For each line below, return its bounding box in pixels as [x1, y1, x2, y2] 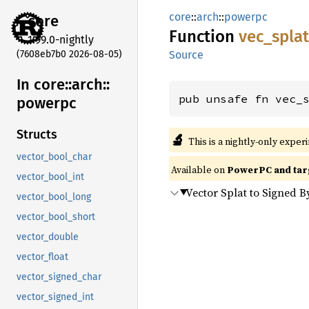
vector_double [17, 231, 79, 243]
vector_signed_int [17, 291, 94, 303]
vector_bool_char [17, 151, 92, 163]
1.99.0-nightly [28, 32, 94, 46]
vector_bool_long [17, 191, 91, 203]
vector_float [17, 251, 68, 263]
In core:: [17, 74, 72, 94]
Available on [171, 163, 227, 177]
